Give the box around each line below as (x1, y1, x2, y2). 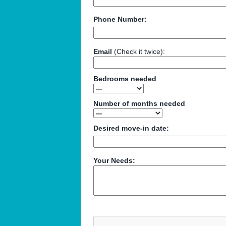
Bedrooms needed (93, 74, 156, 83)
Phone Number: (93, 15, 147, 23)
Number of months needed (93, 99, 185, 107)
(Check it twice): (111, 47, 165, 55)
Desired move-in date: (93, 124, 169, 132)
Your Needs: (93, 156, 135, 164)
